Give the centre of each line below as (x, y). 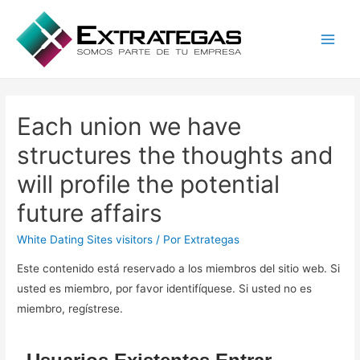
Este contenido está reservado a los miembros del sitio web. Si (179, 269)
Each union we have (129, 127)
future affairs (90, 213)
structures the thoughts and (176, 155)
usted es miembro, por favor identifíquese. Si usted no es (165, 289)
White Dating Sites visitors (85, 240)
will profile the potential (149, 184)
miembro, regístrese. (70, 309)
